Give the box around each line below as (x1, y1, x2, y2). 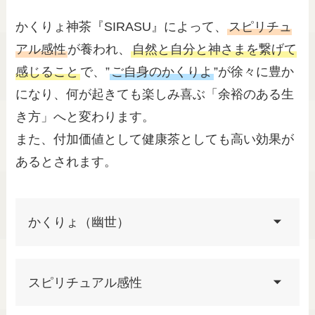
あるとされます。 (15, 155, 117, 169)
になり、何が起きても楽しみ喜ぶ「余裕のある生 (15, 87, 295, 102)
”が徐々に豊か (214, 65, 295, 79)
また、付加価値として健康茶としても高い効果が (15, 132, 295, 147)
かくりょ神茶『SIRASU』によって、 (15, 20, 228, 34)
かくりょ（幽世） (28, 214, 130, 229)
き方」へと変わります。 (15, 110, 155, 124)
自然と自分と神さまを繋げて (132, 42, 297, 57)
